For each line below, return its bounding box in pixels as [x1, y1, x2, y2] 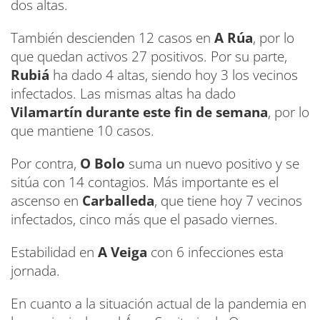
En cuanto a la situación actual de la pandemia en [11, 294, 306, 313]
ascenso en [11, 191, 82, 210]
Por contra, [11, 154, 80, 173]
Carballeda [82, 191, 154, 210]
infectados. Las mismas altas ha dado [11, 84, 236, 103]
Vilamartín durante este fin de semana [11, 102, 268, 121]
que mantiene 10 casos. [11, 121, 154, 140]
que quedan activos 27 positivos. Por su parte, [11, 46, 287, 66]
